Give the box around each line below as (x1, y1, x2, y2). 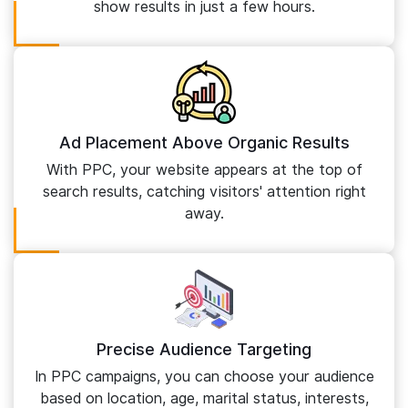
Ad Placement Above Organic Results (58, 133, 350, 152)
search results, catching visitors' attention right (42, 183, 366, 200)
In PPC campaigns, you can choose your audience (34, 368, 374, 385)
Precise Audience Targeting (97, 340, 311, 359)
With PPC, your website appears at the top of (46, 161, 362, 178)
